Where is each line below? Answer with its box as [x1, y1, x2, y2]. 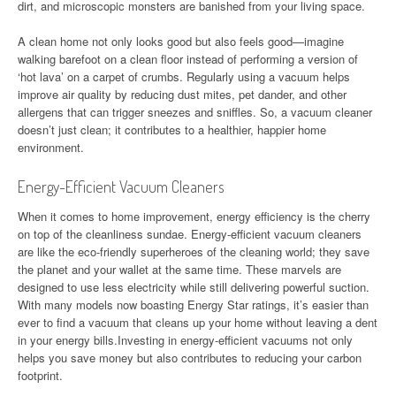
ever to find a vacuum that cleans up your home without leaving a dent [18, 314, 377, 331]
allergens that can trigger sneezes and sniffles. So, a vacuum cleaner [18, 103, 372, 121]
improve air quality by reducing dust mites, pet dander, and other [18, 86, 346, 103]
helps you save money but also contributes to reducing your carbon [18, 349, 362, 367]
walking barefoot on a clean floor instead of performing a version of [18, 50, 358, 68]
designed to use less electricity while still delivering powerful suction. [18, 278, 369, 296]
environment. [18, 139, 84, 156]
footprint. [18, 367, 63, 385]
